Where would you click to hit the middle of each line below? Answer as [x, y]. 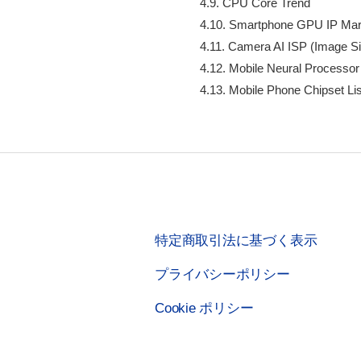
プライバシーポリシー [222, 274]
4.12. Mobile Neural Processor [273, 68]
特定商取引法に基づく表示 [236, 240]
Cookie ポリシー [204, 308]
